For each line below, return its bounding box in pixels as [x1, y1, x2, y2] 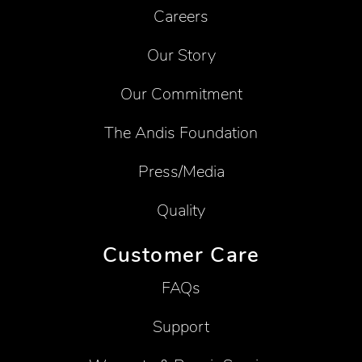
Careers [154, 5, 208, 27]
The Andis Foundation [104, 121, 258, 144]
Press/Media [137, 160, 225, 183]
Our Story [146, 44, 216, 66]
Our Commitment [120, 82, 242, 105]
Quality [157, 199, 205, 221]
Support [153, 316, 209, 339]
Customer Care [102, 241, 260, 269]
